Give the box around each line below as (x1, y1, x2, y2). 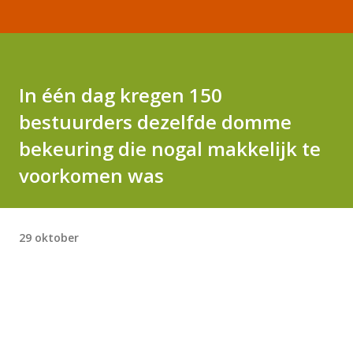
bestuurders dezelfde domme (19, 109, 292, 135)
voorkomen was (19, 162, 164, 188)
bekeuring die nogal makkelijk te (19, 136, 321, 162)
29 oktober (19, 229, 79, 245)
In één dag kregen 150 (19, 82, 222, 108)
